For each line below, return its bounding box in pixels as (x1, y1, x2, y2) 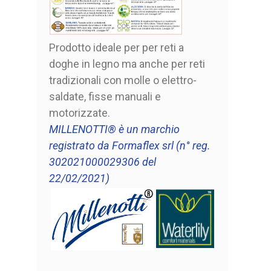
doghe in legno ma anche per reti (48, 57, 205, 71)
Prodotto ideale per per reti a (48, 41, 184, 54)
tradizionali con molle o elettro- (48, 74, 197, 87)
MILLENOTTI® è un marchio (48, 123, 180, 136)
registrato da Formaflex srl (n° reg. (48, 139, 211, 152)
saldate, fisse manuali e (48, 90, 161, 103)
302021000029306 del (48, 155, 156, 169)
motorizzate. (48, 106, 110, 120)
